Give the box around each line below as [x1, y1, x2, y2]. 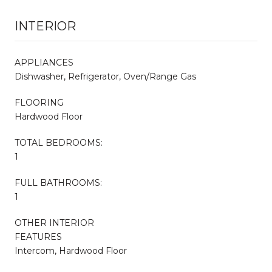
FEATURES [15, 231, 62, 242]
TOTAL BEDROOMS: [15, 137, 103, 148]
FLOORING [15, 97, 64, 108]
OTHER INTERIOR [15, 217, 94, 228]
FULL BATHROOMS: [15, 177, 102, 188]
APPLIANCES [15, 56, 73, 68]
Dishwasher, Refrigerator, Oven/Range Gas [15, 70, 196, 82]
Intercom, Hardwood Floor [15, 245, 127, 256]
